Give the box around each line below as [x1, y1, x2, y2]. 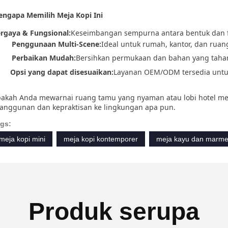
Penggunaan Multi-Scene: [12, 39, 101, 49]
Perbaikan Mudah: [12, 53, 76, 63]
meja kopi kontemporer [64, 135, 138, 144]
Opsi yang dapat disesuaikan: [10, 67, 113, 77]
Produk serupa [28, 198, 199, 225]
